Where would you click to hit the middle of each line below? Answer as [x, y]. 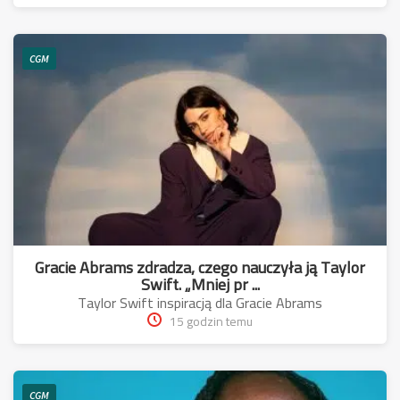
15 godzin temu [211, 321]
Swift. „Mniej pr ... [200, 284]
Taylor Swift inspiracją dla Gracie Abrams [200, 302]
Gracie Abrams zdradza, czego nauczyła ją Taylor [200, 267]
